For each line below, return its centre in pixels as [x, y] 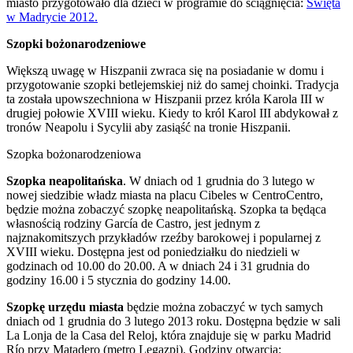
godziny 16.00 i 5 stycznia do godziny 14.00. [119, 280]
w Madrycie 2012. [52, 17]
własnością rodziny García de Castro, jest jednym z [133, 223]
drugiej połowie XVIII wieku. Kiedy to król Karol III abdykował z [172, 113]
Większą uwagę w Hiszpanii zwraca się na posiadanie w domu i [165, 70]
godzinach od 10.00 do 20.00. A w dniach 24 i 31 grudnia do [158, 266]
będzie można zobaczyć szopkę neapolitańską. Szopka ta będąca [166, 209]
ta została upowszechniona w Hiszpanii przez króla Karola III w [165, 98]
